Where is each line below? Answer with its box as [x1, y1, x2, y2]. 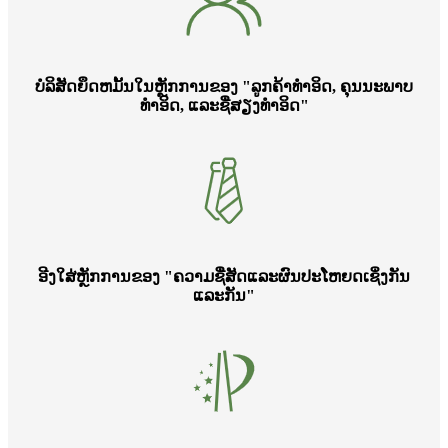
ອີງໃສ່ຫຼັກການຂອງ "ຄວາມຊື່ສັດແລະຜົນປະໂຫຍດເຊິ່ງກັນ [38, 268, 410, 286]
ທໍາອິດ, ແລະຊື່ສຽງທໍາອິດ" [139, 97, 309, 115]
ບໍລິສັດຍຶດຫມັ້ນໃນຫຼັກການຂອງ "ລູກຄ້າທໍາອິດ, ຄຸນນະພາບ [35, 78, 413, 96]
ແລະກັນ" [193, 287, 255, 305]
